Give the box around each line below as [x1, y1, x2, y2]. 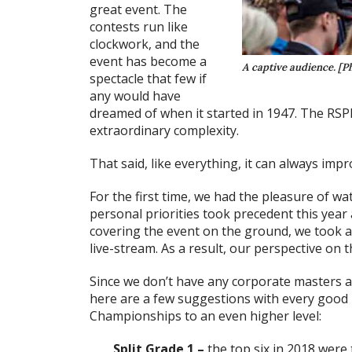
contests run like [90, 18, 188, 36]
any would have [90, 87, 181, 105]
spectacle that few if [90, 70, 207, 88]
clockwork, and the [90, 35, 200, 53]
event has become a [90, 53, 207, 71]
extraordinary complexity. [90, 122, 239, 140]
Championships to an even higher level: [90, 307, 321, 325]
